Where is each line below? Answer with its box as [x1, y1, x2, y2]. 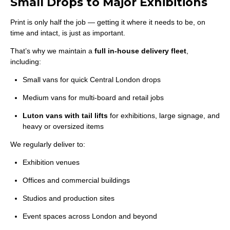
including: [10, 57, 41, 66]
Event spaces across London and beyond [23, 212, 157, 220]
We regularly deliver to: [10, 140, 85, 148]
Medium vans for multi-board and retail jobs [23, 93, 164, 102]
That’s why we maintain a [10, 47, 94, 55]
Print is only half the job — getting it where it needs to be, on [10, 18, 205, 26]
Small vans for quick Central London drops [23, 75, 161, 84]
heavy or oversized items [23, 122, 104, 130]
